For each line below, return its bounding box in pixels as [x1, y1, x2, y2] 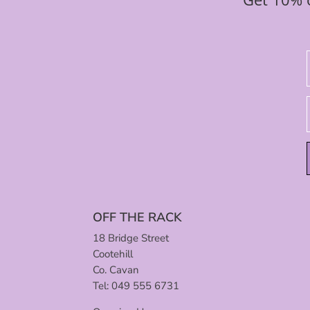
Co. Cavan [93, 262, 140, 277]
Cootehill [93, 246, 134, 261]
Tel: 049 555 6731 [93, 278, 180, 293]
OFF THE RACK [93, 208, 183, 226]
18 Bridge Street [93, 230, 170, 245]
